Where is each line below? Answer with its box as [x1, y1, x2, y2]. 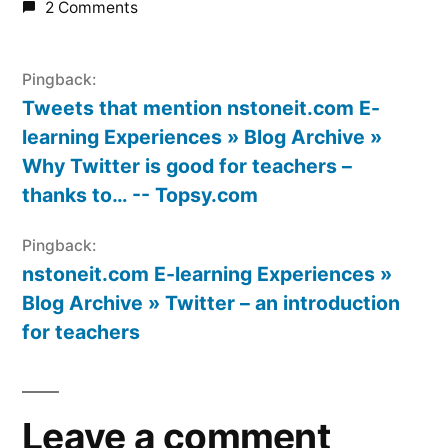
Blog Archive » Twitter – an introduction [22, 290, 400, 315]
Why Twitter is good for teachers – [22, 153, 352, 178]
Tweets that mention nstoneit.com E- [22, 95, 380, 120]
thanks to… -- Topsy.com [22, 182, 258, 207]
